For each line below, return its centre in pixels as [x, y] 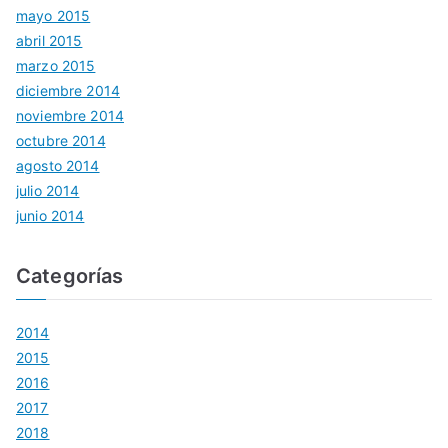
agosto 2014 [58, 166]
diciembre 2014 [68, 91]
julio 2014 [48, 191]
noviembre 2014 [70, 116]
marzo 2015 [56, 66]
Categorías [70, 276]
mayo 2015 [53, 16]
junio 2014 [50, 216]
